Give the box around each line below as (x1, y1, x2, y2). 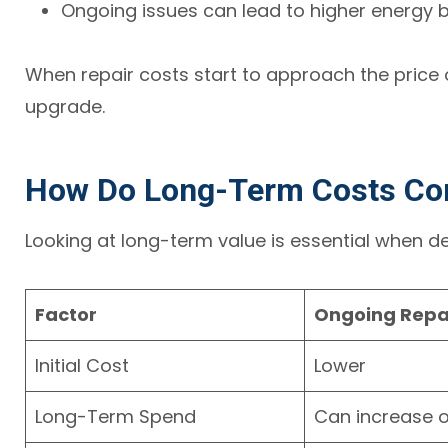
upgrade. (25, 93, 106, 119)
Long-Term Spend (35, 403, 197, 429)
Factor (35, 301, 98, 327)
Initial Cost (35, 352, 130, 378)
